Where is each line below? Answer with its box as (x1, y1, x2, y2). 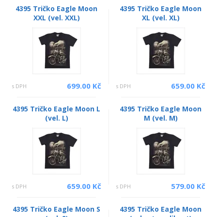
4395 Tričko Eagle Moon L (13, 104, 100, 113)
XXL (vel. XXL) (33, 13, 80, 22)
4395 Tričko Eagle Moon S (13, 204, 100, 214)
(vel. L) (45, 113, 68, 123)
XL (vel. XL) (141, 13, 180, 22)
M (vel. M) (143, 113, 178, 123)
